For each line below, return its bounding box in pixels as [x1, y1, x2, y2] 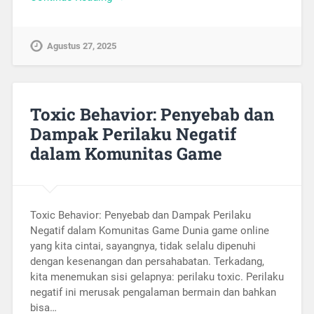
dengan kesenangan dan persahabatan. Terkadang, [29, 254, 264, 268]
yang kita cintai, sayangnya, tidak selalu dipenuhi [29, 239, 256, 252]
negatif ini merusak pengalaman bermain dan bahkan [29, 285, 276, 299]
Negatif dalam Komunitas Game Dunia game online [29, 224, 269, 237]
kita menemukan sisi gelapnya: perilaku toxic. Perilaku [29, 270, 284, 283]
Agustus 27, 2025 [46, 40, 116, 51]
